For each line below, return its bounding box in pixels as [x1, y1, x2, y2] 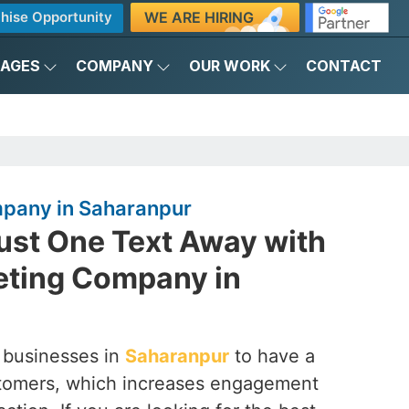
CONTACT [306, 57, 382, 75]
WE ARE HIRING [143, 7, 254, 26]
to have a [229, 345, 315, 367]
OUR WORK [189, 57, 270, 75]
